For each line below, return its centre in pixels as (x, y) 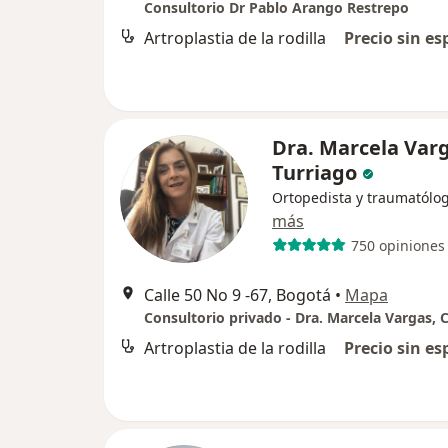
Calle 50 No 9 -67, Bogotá (237, 295)
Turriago (314, 172)
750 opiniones (397, 245)
